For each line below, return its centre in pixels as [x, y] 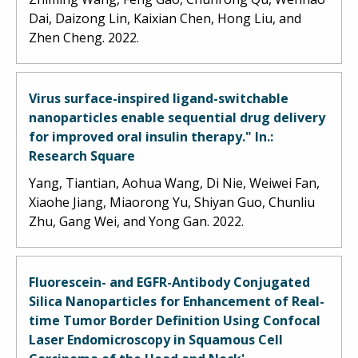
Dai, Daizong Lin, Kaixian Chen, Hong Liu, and [165, 18]
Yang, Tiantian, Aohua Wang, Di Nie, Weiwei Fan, [174, 183]
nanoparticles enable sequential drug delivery [177, 117]
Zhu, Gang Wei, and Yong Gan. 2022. [138, 221]
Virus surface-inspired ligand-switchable [159, 98]
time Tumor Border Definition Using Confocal [175, 320]
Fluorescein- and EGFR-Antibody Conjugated [169, 282]
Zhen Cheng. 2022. [86, 37]
